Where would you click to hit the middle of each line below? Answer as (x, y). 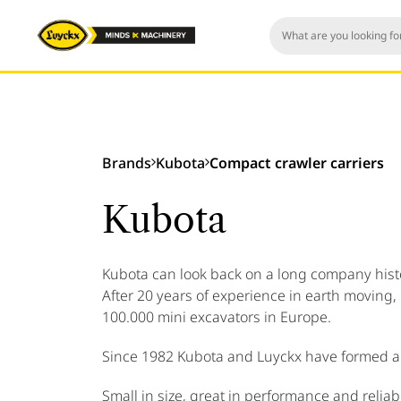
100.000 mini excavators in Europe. (217, 317)
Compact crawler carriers (297, 163)
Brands (127, 163)
